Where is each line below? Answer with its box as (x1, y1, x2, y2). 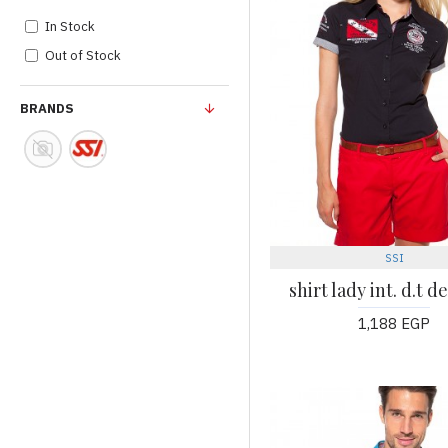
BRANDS (20, 100, 74, 117)
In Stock (45, 18, 95, 35)
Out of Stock (45, 47, 121, 64)
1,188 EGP (358, 313, 431, 333)
